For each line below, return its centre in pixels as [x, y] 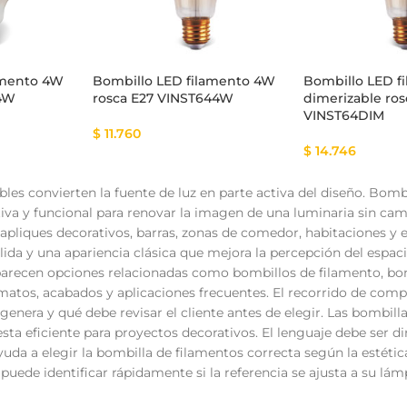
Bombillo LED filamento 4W [184, 81]
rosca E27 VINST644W [163, 99]
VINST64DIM [343, 116]
